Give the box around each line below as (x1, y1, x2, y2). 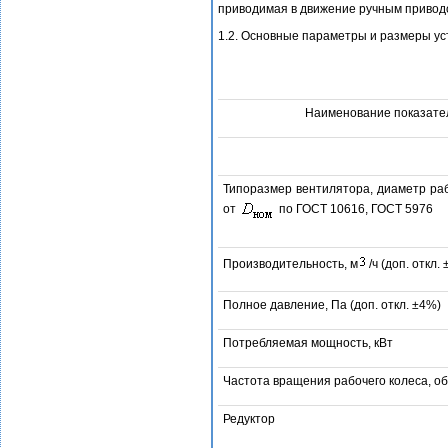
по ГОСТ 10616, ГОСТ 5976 (276, 202, 433, 217)
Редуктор (223, 412, 275, 426)
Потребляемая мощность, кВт (223, 336, 393, 350)
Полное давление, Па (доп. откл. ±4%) (223, 298, 441, 312)
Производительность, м (223, 256, 358, 271)
